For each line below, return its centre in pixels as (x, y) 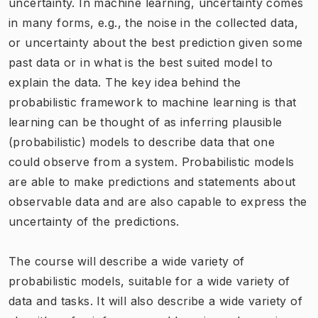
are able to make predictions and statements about (152, 181)
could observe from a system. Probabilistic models (152, 161)
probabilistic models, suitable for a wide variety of (149, 281)
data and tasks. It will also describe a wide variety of (155, 301)
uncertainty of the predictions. (96, 221)
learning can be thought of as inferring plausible (146, 122)
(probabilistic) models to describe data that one (142, 142)
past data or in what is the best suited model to (141, 62)
